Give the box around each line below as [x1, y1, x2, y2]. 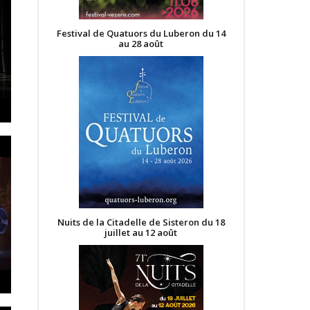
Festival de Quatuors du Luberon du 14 [56, 27, 226, 39]
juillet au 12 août [104, 226, 177, 239]
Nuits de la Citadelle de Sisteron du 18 [57, 216, 225, 228]
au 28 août [118, 37, 163, 50]
